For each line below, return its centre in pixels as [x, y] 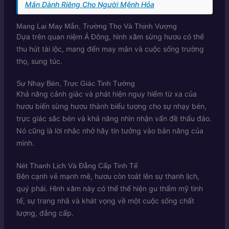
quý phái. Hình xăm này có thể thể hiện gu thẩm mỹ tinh [109, 188]
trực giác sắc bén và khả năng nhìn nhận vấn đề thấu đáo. [114, 119]
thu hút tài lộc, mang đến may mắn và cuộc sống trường [110, 49]
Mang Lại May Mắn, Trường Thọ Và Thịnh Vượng [96, 26]
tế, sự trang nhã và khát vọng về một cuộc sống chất [105, 200]
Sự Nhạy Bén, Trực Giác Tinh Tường [75, 84]
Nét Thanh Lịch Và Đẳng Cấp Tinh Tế [77, 165]
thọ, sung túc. [39, 61]
